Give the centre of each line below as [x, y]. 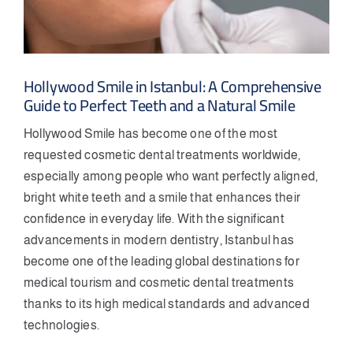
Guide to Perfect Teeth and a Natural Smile [160, 105]
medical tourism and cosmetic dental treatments [159, 282]
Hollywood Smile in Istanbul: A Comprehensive [173, 86]
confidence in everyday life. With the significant [154, 218]
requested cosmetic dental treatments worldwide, [162, 154]
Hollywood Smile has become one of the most [151, 133]
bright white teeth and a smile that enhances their [162, 197]
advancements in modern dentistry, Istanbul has [159, 240]
